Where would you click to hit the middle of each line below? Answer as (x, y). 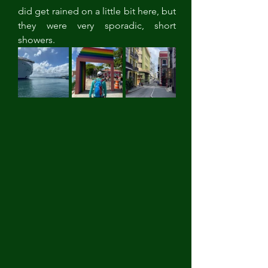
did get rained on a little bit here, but (97, 11)
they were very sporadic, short (97, 25)
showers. (38, 40)
